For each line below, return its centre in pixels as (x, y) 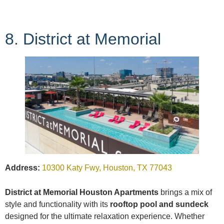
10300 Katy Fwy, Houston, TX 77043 (107, 168)
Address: (22, 168)
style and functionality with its (57, 204)
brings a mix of (185, 192)
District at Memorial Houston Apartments (82, 192)
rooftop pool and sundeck (159, 204)
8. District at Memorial (83, 39)
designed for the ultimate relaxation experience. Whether (105, 216)
